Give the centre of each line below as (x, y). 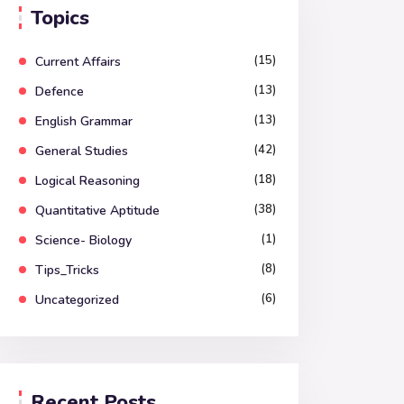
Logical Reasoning (87, 181)
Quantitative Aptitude (97, 211)
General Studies (82, 151)
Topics (60, 18)
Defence (60, 92)
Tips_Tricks (67, 270)
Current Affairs (78, 62)
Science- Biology (83, 240)
